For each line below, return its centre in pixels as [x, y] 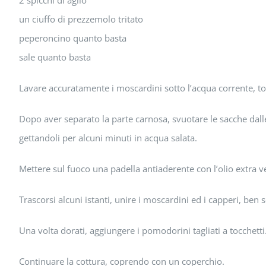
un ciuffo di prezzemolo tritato [81, 19]
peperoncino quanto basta [73, 38]
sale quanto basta [55, 57]
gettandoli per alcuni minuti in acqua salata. [108, 138]
